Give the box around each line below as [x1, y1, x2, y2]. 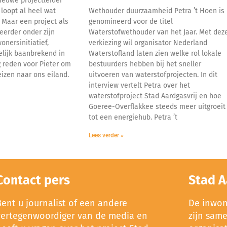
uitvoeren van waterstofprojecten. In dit [89, 70, 218, 79]
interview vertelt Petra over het [89, 81, 191, 90]
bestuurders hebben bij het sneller [89, 59, 202, 68]
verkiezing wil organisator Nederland [89, 38, 208, 47]
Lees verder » [89, 131, 124, 139]
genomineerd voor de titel [89, 17, 173, 26]
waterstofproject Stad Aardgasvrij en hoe [89, 91, 222, 100]
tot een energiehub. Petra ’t [89, 112, 178, 122]
